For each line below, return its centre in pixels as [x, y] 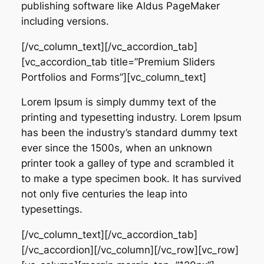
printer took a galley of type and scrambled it [127, 164]
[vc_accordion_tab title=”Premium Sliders [118, 62]
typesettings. [52, 209]
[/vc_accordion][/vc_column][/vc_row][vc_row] [130, 250]
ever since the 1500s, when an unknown [116, 148]
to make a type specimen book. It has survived [131, 179]
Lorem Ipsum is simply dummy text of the [118, 102]
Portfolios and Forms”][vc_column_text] [113, 77]
